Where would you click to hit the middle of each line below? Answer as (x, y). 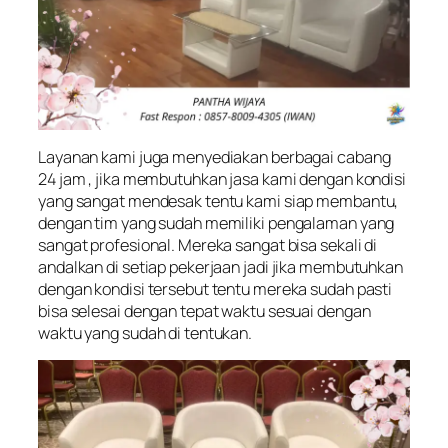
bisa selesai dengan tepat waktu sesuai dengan (204, 311)
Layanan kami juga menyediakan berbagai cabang (214, 157)
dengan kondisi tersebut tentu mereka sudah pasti (215, 289)
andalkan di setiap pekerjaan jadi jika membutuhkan (220, 267)
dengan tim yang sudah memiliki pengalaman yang (216, 223)
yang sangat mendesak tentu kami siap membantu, (218, 201)
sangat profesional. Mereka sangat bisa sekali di (208, 245)
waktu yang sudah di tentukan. (145, 333)
